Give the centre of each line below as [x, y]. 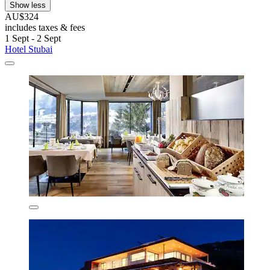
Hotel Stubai [29, 49]
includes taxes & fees [45, 28]
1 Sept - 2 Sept [33, 39]
